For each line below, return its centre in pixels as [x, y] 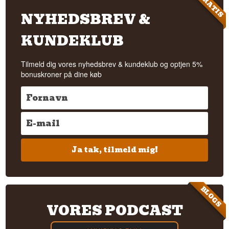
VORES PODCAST [114, 210]
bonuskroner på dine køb [62, 74]
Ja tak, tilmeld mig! [114, 150]
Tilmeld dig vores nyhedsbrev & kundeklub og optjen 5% [112, 64]
